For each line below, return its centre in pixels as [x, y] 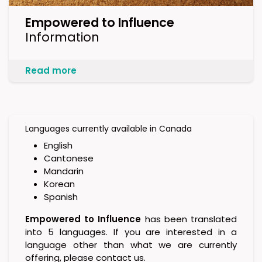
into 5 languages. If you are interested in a [131, 232]
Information [66, 37]
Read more [51, 71]
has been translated [189, 219]
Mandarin [64, 171]
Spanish [61, 197]
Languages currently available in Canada [108, 129]
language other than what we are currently [131, 245]
